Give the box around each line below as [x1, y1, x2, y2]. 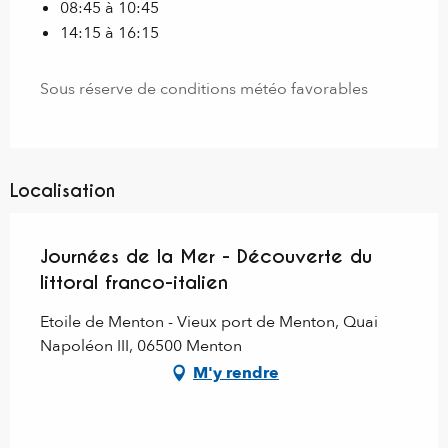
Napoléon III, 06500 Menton [40, 335, 242, 358]
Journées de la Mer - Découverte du [40, 244, 372, 269]
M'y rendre [193, 362, 279, 385]
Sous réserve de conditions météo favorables [40, 78, 368, 101]
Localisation [10, 179, 115, 203]
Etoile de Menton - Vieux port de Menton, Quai [40, 311, 378, 334]
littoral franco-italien [40, 270, 228, 295]
